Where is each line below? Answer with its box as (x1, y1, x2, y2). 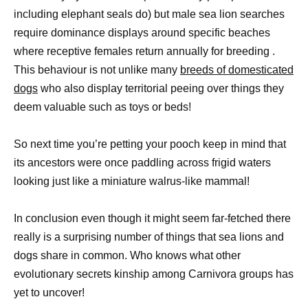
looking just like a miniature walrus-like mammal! (14, 175, 250, 187)
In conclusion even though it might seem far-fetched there (14, 212, 291, 224)
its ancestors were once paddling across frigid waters (14, 156, 271, 168)
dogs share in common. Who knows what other (14, 249, 241, 261)
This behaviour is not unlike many (14, 63, 180, 76)
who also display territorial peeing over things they (38, 82, 284, 94)
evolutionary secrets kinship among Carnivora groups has (14, 267, 294, 280)
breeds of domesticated (180, 63, 294, 76)
